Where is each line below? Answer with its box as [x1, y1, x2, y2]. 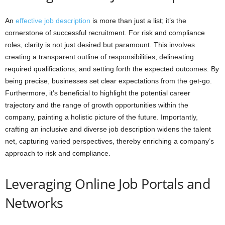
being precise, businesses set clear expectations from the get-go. [5, 76, 212, 85]
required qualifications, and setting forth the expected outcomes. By [5, 64, 219, 73]
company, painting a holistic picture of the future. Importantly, [5, 113, 198, 121]
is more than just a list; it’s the [90, 16, 186, 25]
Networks [5, 193, 63, 212]
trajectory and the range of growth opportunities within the [5, 100, 188, 109]
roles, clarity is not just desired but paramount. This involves [5, 40, 195, 49]
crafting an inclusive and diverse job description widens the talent [5, 125, 211, 133]
